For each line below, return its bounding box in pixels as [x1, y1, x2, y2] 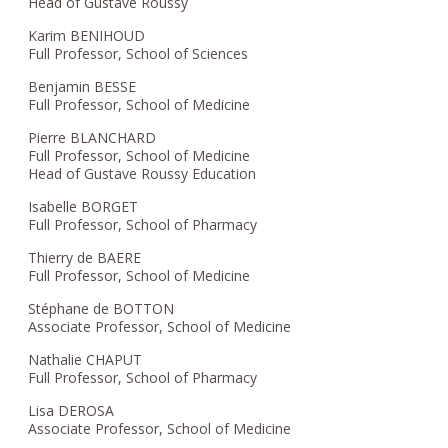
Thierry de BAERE [28, 247, 142, 267]
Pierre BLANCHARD [28, 127, 157, 147]
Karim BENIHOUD [28, 25, 146, 45]
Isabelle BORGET [28, 196, 139, 216]
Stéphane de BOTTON [28, 298, 175, 318]
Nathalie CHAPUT [28, 349, 143, 369]
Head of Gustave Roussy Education [28, 163, 257, 183]
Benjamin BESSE [28, 76, 137, 96]
